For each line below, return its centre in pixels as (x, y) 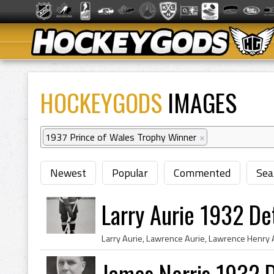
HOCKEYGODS (101, 102)
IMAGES (199, 102)
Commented (202, 173)
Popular (130, 173)
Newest (68, 173)
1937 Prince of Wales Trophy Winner (121, 137)
